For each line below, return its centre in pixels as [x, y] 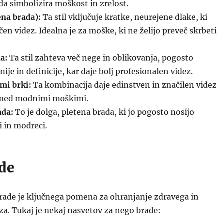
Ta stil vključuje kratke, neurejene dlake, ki [124, 17]
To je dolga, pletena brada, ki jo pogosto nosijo [103, 112]
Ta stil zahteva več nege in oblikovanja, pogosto [100, 58]
